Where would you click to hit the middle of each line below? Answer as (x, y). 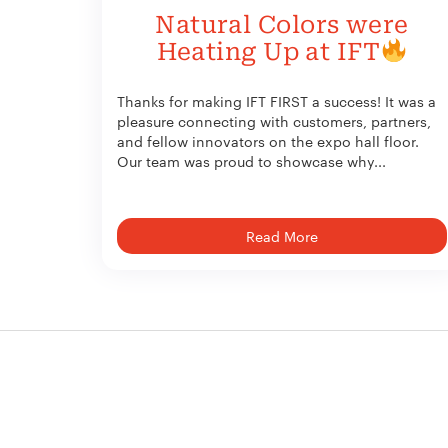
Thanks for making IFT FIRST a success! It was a (276, 100)
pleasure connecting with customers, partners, (274, 120)
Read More (282, 236)
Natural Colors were (282, 24)
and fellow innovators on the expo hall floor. (268, 140)
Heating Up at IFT (268, 51)
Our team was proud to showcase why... (251, 160)
